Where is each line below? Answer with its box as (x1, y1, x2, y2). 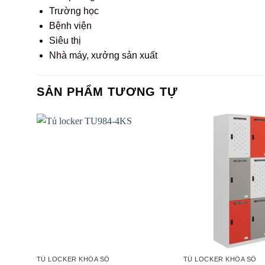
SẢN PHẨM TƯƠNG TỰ (37, 85, 178, 99)
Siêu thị (49, 35, 81, 46)
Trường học (49, 6, 99, 17)
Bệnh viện (49, 21, 92, 31)
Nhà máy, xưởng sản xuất (49, 50, 157, 61)
